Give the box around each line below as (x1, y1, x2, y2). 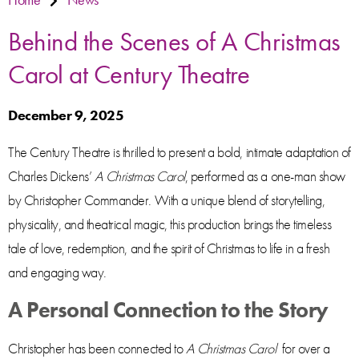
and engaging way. (8, 263, 107, 281)
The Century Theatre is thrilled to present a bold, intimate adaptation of (8, 143, 351, 161)
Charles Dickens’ (8, 167, 95, 185)
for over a (276, 339, 330, 357)
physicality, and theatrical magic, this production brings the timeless (8, 215, 332, 233)
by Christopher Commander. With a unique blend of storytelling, (8, 191, 325, 209)
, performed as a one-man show (184, 167, 345, 185)
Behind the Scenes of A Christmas (8, 24, 341, 58)
